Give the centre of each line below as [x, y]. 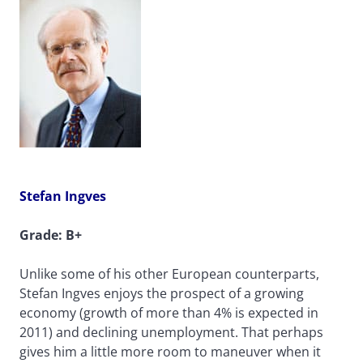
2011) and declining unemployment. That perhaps [171, 333]
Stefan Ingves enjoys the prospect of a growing [162, 294]
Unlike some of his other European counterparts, [169, 274]
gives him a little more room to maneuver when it [170, 352]
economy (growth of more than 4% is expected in [169, 313]
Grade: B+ [51, 235]
